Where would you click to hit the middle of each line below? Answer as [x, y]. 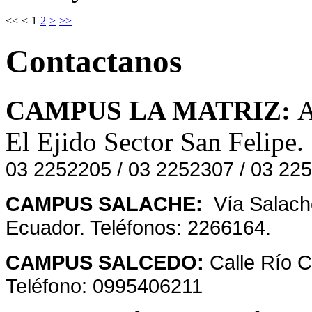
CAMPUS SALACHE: [107, 204]
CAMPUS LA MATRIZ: [151, 111]
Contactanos [94, 61]
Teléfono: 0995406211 [104, 286]
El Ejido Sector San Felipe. [158, 142]
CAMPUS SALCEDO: [108, 263]
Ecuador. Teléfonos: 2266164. [138, 228]
